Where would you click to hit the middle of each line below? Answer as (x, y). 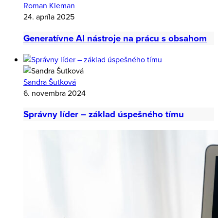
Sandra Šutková (50, 82)
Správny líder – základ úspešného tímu (104, 114)
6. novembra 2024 (54, 93)
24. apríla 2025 (49, 17)
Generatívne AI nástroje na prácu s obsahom (115, 38)
